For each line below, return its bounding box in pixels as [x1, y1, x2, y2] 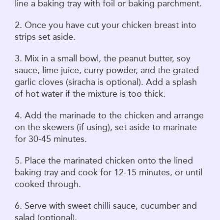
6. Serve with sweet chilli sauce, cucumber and [15, 200, 197, 211]
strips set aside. [15, 31, 78, 42]
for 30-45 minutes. [15, 134, 87, 144]
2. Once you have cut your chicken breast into [15, 20, 196, 30]
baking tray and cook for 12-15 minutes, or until [15, 167, 202, 177]
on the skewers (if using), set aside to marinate [15, 122, 197, 132]
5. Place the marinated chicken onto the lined [15, 155, 193, 165]
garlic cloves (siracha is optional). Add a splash [15, 77, 197, 87]
